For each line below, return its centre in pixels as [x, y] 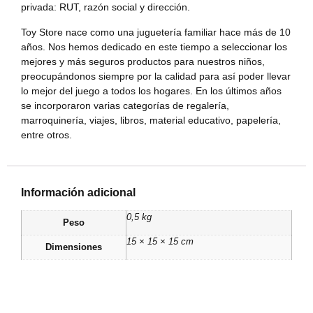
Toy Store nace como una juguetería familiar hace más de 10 [156, 32]
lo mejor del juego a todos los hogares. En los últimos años [151, 90]
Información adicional [78, 193]
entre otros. [46, 134]
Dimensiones [74, 248]
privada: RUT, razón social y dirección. [105, 7]
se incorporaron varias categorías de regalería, [125, 105]
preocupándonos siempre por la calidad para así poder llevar [156, 76]
